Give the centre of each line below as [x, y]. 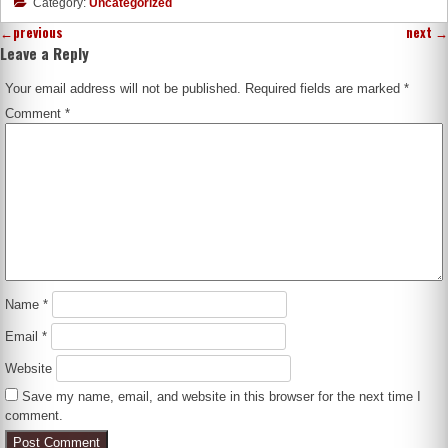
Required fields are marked [325, 89]
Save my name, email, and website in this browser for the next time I [222, 396]
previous [38, 33]
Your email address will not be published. [123, 89]
